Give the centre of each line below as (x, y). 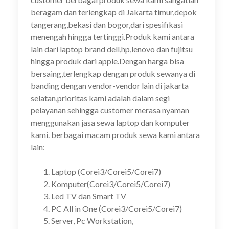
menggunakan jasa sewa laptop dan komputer (110, 122)
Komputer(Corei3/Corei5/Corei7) (111, 184)
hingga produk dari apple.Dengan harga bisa (107, 61)
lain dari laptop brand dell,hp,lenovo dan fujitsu (112, 49)
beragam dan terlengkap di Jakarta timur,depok (114, 12)
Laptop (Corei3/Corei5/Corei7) (106, 171)
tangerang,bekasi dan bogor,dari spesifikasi (107, 24)
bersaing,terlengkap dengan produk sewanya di (113, 73)
